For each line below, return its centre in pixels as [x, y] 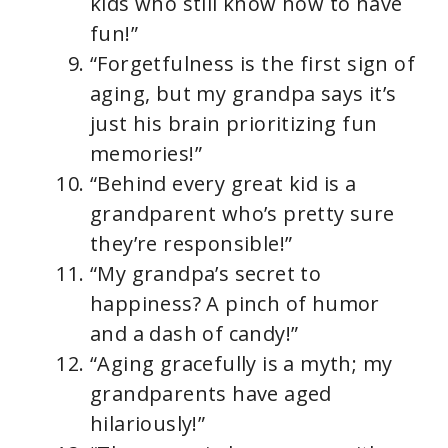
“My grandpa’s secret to [206, 274]
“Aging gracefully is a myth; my [241, 364]
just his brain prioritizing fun [234, 124]
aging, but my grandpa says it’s [243, 94]
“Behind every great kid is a [223, 184]
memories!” [146, 154]
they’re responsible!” [191, 244]
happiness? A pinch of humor [235, 304]
